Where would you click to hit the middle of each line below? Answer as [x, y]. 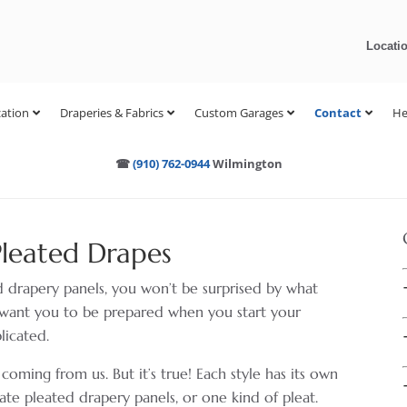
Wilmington [246, 164]
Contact [338, 113]
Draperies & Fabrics [111, 113]
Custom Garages [238, 113]
